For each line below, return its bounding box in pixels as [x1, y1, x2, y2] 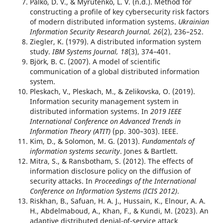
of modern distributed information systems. [29, 17, 178, 27]
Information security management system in [29, 97, 179, 107]
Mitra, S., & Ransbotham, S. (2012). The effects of [29, 156, 193, 166]
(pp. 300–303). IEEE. [110, 126, 180, 136]
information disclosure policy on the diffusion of [29, 166, 191, 176]
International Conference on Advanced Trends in [29, 116, 181, 126]
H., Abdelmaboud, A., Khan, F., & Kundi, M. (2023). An [29, 206, 209, 216]
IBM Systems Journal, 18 [52, 47, 128, 57]
